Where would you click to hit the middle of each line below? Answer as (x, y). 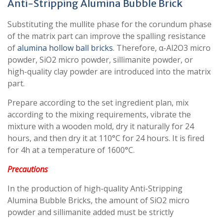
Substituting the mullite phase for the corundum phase (110, 24)
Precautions (28, 169)
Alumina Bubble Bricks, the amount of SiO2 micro (98, 201)
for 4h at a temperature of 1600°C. (71, 150)
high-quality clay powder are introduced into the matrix (109, 72)
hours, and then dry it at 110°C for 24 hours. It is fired (106, 138)
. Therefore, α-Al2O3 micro (162, 48)
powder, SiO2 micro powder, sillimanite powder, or (100, 60)
